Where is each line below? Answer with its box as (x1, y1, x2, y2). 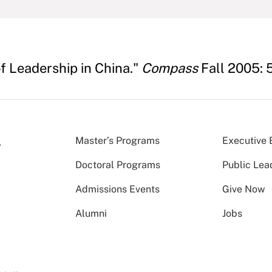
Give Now (222, 183, 265, 195)
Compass (141, 60, 198, 76)
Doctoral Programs (75, 159, 160, 171)
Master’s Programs (75, 135, 160, 146)
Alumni (75, 208, 107, 219)
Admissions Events (75, 183, 160, 195)
